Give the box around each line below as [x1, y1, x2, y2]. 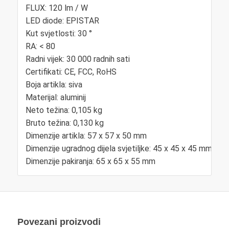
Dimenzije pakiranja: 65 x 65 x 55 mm [25, 156, 155, 166]
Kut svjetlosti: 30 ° [25, 28, 92, 38]
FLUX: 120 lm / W [25, 3, 88, 13]
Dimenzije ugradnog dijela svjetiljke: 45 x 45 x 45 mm [25, 143, 212, 153]
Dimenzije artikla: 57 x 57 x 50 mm [25, 130, 147, 141]
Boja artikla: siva [25, 79, 82, 89]
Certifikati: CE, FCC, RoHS [25, 66, 117, 77]
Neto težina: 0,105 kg [25, 105, 102, 115]
